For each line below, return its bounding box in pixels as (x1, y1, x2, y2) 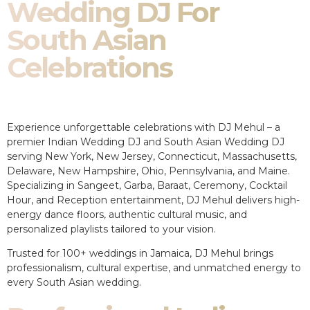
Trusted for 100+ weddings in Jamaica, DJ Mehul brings (7, 246, 273, 259)
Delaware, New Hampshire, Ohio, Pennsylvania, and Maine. (7, 164, 290, 177)
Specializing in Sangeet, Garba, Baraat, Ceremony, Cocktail (7, 179, 287, 192)
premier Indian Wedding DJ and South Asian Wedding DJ (7, 135, 284, 148)
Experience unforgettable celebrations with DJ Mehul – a (7, 120, 280, 134)
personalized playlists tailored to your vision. (7, 222, 216, 235)
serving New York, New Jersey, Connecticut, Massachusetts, (7, 149, 297, 163)
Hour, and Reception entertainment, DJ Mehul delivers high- (7, 193, 300, 206)
